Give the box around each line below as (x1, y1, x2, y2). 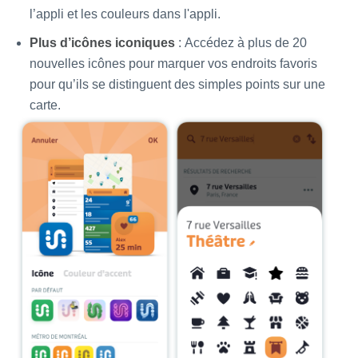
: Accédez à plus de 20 (175, 35, 307, 50)
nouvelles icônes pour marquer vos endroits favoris (30, 56, 317, 70)
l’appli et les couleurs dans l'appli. (30, 6, 221, 21)
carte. (30, 97, 61, 112)
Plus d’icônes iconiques (30, 35, 175, 50)
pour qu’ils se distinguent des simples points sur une (30, 77, 325, 91)
